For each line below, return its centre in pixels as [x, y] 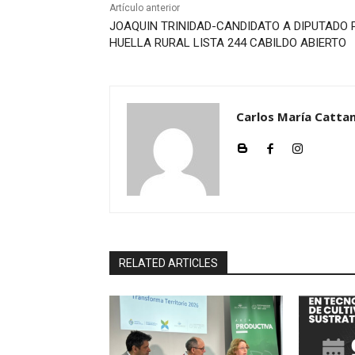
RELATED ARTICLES [168, 263]
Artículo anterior [145, 8]
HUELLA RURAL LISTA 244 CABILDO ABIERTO [228, 42]
